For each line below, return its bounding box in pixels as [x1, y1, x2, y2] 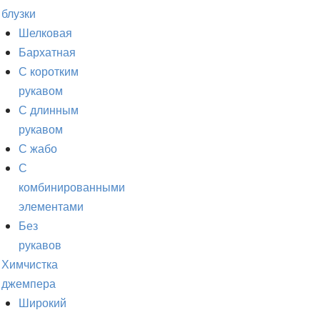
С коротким [19, 64, 79, 80]
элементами [19, 199, 84, 215]
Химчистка [1, 256, 58, 273]
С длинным [19, 102, 79, 119]
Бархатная [19, 44, 76, 61]
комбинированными [19, 179, 125, 196]
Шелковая [19, 25, 72, 41]
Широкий [19, 295, 66, 311]
